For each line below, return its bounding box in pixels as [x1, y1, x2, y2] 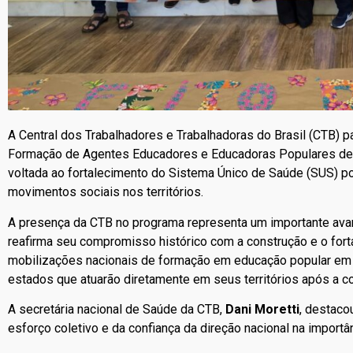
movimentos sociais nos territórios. [8, 184, 203, 200]
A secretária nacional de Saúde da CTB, [8, 302, 225, 318]
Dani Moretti [225, 302, 299, 318]
